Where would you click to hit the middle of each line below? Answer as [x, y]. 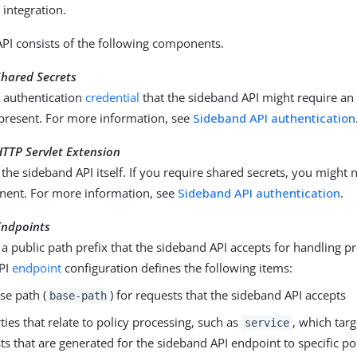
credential [113, 97]
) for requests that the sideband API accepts [228, 295]
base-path [78, 296]
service [267, 323]
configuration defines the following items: [177, 268]
